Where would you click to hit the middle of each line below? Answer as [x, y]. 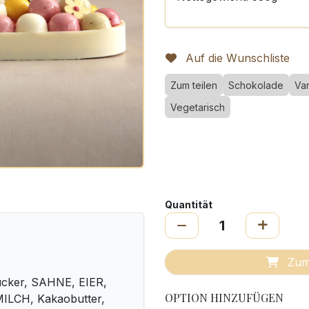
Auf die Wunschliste [238, 58]
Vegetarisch [198, 107]
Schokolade [256, 85]
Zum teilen [194, 85]
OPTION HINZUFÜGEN [224, 298]
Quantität [189, 205]
